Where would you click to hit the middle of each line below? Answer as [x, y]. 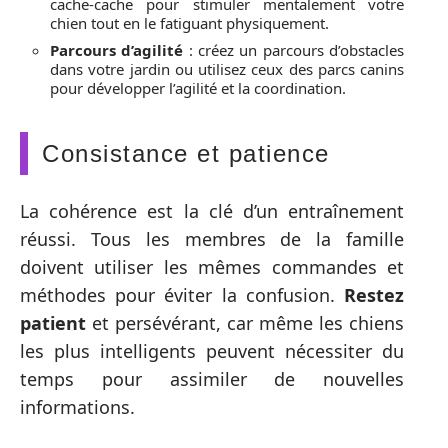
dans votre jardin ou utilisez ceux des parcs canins [227, 68]
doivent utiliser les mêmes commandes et [212, 267]
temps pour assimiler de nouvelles [212, 379]
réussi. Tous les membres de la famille [212, 239]
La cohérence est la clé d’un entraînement [212, 211]
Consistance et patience [186, 153]
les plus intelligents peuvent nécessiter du [212, 351]
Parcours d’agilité [117, 49]
